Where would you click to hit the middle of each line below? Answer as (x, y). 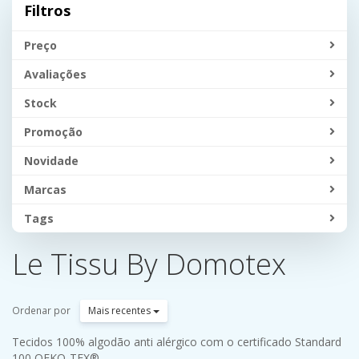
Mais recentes (121, 311)
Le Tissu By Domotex (149, 264)
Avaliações (55, 74)
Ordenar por (41, 310)
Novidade (51, 161)
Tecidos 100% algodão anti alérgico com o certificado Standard (177, 342)
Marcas (45, 190)
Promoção (53, 132)
